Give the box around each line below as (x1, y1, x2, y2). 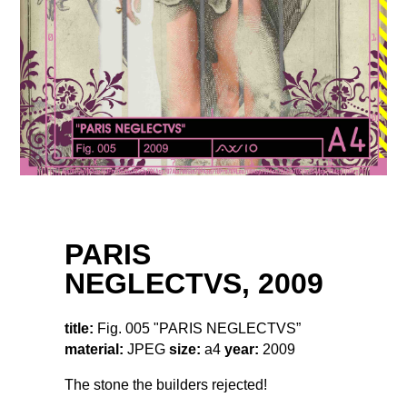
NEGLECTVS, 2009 (65, 267, 323, 301)
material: (65, 341, 124, 357)
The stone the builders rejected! (65, 376, 267, 392)
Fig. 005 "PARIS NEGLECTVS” (94, 320, 301, 336)
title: (65, 320, 94, 336)
